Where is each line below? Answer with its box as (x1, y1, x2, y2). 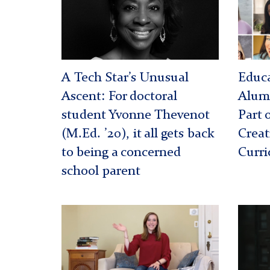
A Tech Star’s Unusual (61, 72, 189, 85)
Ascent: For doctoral (61, 90, 177, 104)
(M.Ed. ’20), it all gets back (61, 128, 215, 141)
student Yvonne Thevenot (61, 109, 209, 122)
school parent (61, 165, 140, 178)
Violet (61, 206, 87, 218)
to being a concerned (61, 146, 181, 160)
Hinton (237, 221, 268, 233)
